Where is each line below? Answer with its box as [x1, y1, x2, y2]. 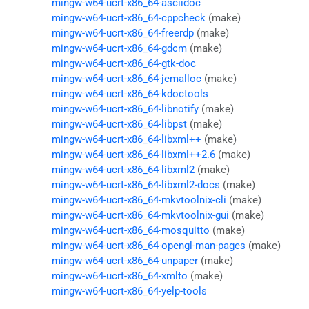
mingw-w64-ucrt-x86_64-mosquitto [51, 223, 210, 237]
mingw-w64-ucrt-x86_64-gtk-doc [51, 57, 196, 70]
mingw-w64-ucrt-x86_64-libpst [51, 117, 187, 130]
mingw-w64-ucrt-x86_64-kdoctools [51, 87, 208, 100]
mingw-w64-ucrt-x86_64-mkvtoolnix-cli [51, 193, 226, 206]
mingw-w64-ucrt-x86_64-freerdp [51, 26, 194, 39]
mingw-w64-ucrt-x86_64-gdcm [51, 41, 187, 54]
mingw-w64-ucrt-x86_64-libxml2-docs [51, 178, 220, 191]
